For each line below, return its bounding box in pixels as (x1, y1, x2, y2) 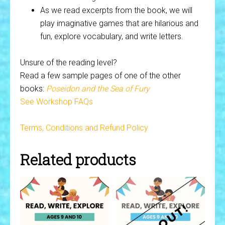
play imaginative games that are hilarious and (40, 18, 198, 28)
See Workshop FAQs (20, 96, 93, 106)
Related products (20, 149, 136, 169)
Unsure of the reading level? (20, 57, 117, 67)
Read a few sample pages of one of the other (20, 70, 181, 80)
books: (20, 83, 46, 93)
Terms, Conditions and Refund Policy (20, 123, 148, 133)
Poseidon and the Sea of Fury (46, 83, 150, 93)
